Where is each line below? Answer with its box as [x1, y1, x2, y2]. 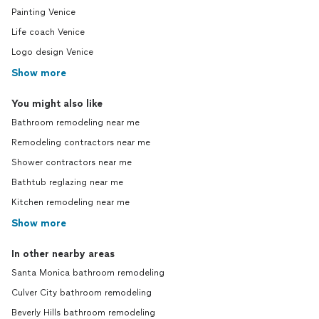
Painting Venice [11, 7, 75, 17]
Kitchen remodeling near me [11, 197, 130, 207]
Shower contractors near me [11, 157, 132, 167]
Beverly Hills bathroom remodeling [11, 308, 155, 318]
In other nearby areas [11, 248, 115, 260]
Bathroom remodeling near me [11, 117, 140, 127]
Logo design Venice [11, 47, 93, 57]
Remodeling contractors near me [11, 137, 150, 147]
